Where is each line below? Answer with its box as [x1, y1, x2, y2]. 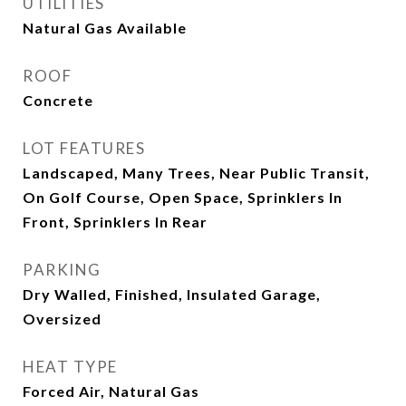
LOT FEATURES [23, 139, 145, 158]
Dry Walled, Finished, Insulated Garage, [23, 285, 321, 303]
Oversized [23, 310, 101, 327]
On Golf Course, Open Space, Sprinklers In [23, 188, 343, 206]
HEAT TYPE [23, 357, 118, 376]
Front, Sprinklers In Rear [23, 213, 208, 230]
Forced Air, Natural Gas [23, 382, 199, 400]
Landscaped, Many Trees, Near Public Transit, [23, 164, 370, 181]
